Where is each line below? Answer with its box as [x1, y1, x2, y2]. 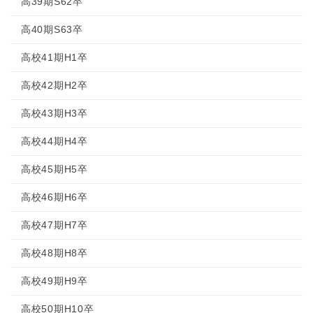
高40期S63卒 [21, 24, 83, 35]
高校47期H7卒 [21, 219, 88, 231]
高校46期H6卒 [21, 191, 88, 203]
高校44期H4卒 [21, 136, 88, 147]
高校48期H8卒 [21, 247, 88, 259]
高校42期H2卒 [21, 80, 88, 91]
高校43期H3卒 [21, 108, 88, 119]
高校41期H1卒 [21, 52, 88, 63]
